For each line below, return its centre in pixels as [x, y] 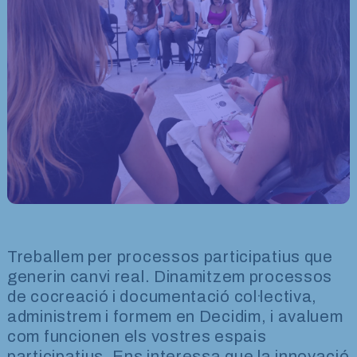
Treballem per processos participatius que [170, 256]
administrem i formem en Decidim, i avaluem [175, 316]
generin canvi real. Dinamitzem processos [170, 276]
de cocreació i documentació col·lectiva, [163, 296]
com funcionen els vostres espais [137, 336]
